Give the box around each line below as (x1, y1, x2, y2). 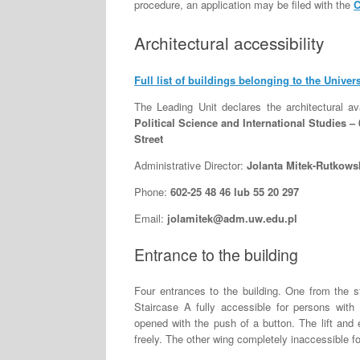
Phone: (134, 184, 170, 200)
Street (134, 131, 163, 147)
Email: (134, 211, 167, 227)
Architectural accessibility (134, 30, 324, 55)
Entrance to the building (134, 243, 298, 266)
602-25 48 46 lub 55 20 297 (170, 184, 299, 200)
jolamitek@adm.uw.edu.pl (167, 211, 297, 227)
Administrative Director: (134, 157, 247, 174)
